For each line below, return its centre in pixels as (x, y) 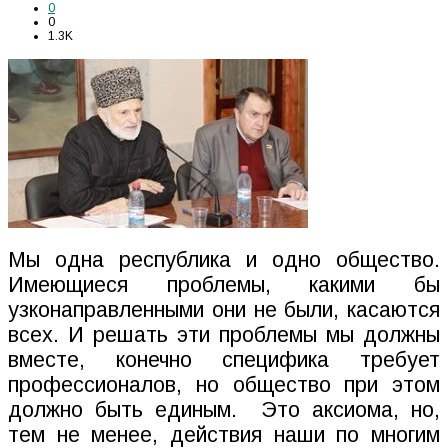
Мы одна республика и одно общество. (224, 260)
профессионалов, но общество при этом (224, 385)
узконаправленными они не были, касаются (224, 310)
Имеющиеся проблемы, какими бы (224, 285)
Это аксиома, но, (350, 410)
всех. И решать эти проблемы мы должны (224, 335)
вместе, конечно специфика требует (224, 360)
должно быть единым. (122, 410)
